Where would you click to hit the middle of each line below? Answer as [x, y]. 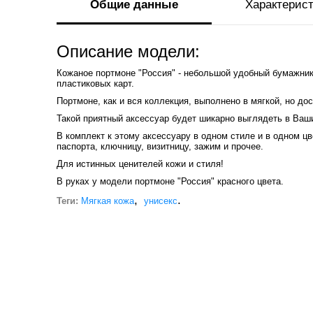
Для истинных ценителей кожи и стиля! [140, 164]
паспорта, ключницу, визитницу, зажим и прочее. [160, 147]
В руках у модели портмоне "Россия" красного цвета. [170, 182]
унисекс [160, 201]
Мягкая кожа [107, 201]
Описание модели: [128, 52]
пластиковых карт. [95, 84]
